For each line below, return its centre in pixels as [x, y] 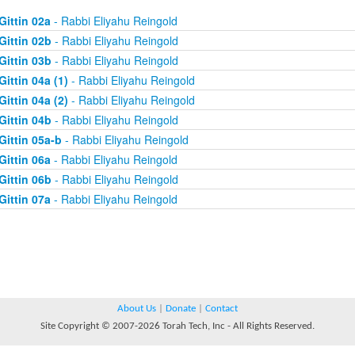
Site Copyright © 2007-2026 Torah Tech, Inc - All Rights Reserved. [177, 326]
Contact [221, 309]
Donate [181, 309]
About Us [137, 309]
